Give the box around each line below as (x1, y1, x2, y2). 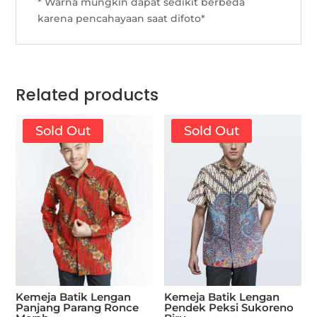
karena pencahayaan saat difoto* (38, 12, 206, 25)
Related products (16, 83, 159, 107)
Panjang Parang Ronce (16, 300, 139, 314)
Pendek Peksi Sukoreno (164, 300, 294, 314)
